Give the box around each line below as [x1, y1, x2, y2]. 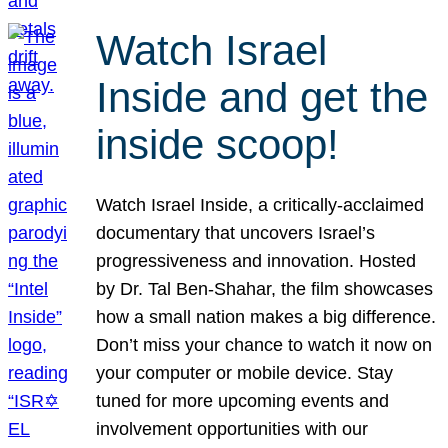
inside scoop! [96, 121, 340, 169]
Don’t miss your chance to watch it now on [96, 334, 433, 355]
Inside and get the [96, 74, 429, 122]
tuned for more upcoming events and [96, 390, 390, 411]
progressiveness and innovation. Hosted [96, 250, 417, 271]
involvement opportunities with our [96, 418, 369, 439]
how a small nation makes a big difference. [96, 306, 437, 327]
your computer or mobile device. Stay [96, 362, 394, 383]
